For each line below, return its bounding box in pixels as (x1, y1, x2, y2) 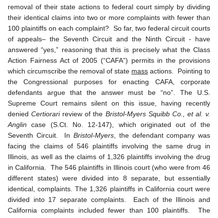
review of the (62, 110, 106, 118)
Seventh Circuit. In (8, 131, 73, 140)
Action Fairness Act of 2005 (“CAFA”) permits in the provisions (8, 56, 210, 65)
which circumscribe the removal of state (8, 67, 131, 75)
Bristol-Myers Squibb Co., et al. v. (105, 110, 211, 118)
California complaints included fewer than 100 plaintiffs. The (8, 206, 210, 215)
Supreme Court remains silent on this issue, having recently (8, 99, 210, 108)
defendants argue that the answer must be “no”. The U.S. (8, 89, 210, 97)
